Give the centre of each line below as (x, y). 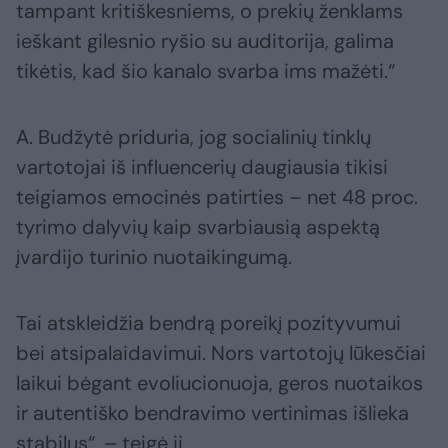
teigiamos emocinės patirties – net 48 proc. (217, 197)
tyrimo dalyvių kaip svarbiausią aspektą (198, 227)
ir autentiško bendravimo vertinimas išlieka (212, 413)
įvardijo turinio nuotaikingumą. (154, 257)
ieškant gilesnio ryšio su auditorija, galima (205, 41)
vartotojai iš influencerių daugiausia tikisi (202, 167)
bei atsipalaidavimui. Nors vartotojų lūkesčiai (221, 353)
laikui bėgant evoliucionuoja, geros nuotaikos (219, 383)
